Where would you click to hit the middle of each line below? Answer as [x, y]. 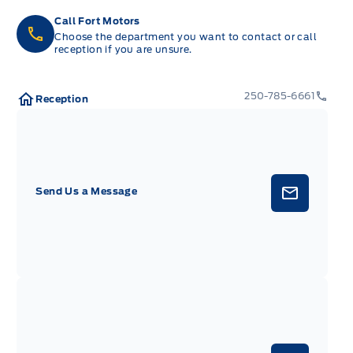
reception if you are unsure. [123, 49]
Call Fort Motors [97, 20]
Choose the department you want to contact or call [186, 36]
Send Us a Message [87, 191]
